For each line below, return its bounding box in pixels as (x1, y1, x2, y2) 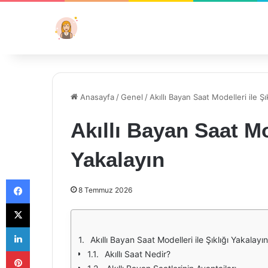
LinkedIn (29, 222, 60, 232)
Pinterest (29, 246, 63, 255)
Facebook (29, 174, 66, 184)
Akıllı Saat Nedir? (105, 249, 170, 259)
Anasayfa (78, 92, 114, 102)
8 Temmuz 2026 (78, 185, 132, 194)
